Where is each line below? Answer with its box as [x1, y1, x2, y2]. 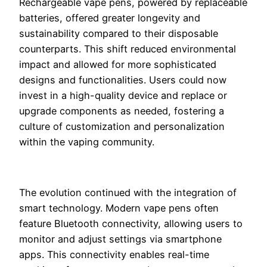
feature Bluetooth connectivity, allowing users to [19, 217, 243, 229]
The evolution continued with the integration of [19, 186, 237, 198]
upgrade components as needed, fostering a [19, 105, 224, 117]
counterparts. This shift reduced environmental [19, 43, 236, 55]
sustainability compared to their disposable [19, 27, 218, 40]
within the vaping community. [19, 136, 154, 148]
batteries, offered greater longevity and [19, 12, 200, 24]
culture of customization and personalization [19, 120, 225, 133]
